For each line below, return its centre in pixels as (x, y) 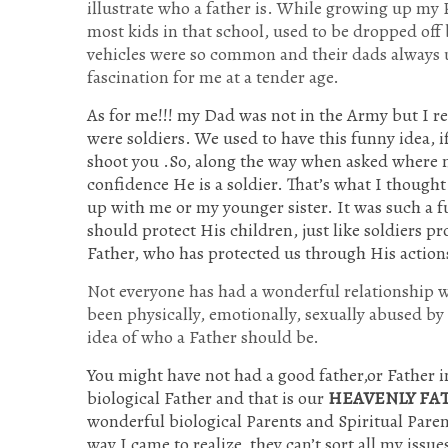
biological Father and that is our (205, 398)
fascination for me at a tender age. (213, 77)
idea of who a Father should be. (203, 337)
